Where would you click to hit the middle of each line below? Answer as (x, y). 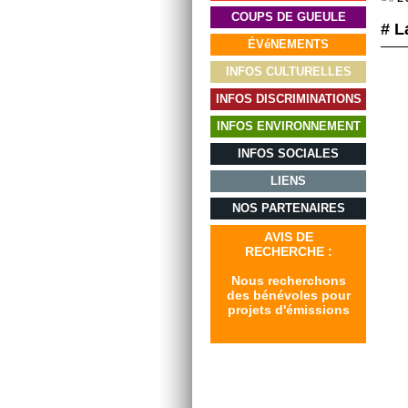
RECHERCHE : (288, 251)
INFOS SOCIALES (288, 153)
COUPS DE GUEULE (288, 17)
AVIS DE (288, 237)
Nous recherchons (288, 280)
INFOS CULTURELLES (288, 71)
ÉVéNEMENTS (288, 44)
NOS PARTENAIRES (288, 208)
